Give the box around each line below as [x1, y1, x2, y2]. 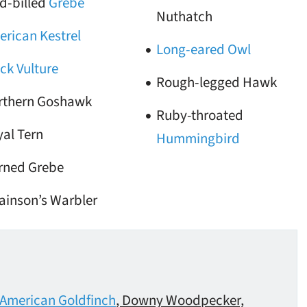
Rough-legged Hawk [156, 72, 277, 93]
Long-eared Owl [156, 39, 251, 60]
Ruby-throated [156, 105, 244, 125]
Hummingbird [156, 128, 240, 149]
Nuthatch [156, 6, 212, 27]
